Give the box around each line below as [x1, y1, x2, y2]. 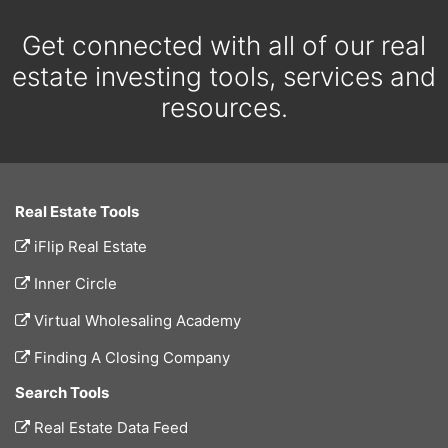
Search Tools [15, 383, 109, 403]
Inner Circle [30, 274, 117, 294]
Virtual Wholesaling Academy [30, 311, 241, 331]
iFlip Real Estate [30, 237, 147, 257]
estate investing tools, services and [12, 61, 436, 93]
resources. [160, 92, 288, 124]
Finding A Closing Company [30, 348, 230, 368]
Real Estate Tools [15, 202, 139, 222]
